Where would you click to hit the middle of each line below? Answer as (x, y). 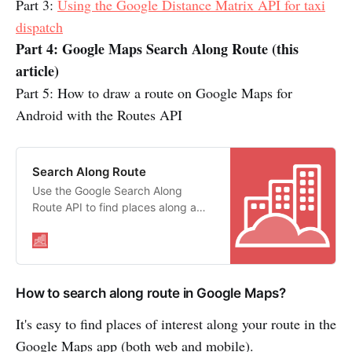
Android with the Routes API (99, 115)
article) (37, 71)
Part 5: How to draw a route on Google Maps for (154, 93)
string (47, 240)
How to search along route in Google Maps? (151, 293)
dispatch (39, 27)
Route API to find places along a (114, 207)
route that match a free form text (117, 224)
